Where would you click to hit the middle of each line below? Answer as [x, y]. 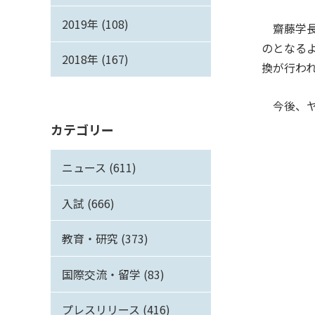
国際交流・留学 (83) [113, 274]
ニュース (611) [99, 168]
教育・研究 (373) [105, 239]
